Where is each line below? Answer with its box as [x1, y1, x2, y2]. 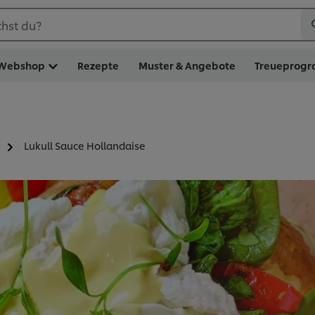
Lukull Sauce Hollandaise [24, 139, 146, 153]
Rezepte [77, 58, 120, 72]
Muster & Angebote [138, 58, 236, 72]
